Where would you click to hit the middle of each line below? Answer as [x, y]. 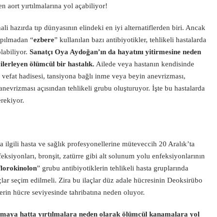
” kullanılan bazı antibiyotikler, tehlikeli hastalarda [130, 40]
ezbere [44, 40]
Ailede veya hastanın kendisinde [144, 64]
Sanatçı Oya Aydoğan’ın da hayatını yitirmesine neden [115, 52]
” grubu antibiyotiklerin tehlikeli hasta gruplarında [113, 168]
